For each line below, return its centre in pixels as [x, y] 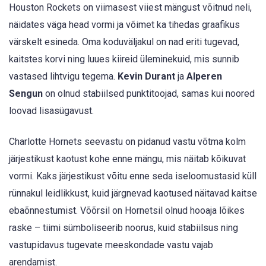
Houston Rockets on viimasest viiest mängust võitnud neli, [130, 7]
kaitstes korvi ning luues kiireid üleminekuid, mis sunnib [124, 59]
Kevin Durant [146, 76]
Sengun [26, 93]
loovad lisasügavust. [51, 110]
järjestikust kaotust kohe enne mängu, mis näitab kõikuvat [127, 159]
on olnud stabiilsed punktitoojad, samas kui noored [149, 93]
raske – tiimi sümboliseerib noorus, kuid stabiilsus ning [123, 227]
